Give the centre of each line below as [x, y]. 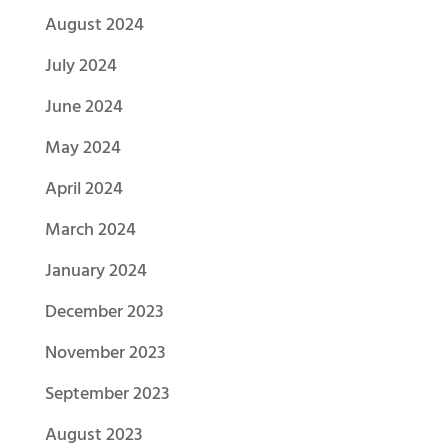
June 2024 [83, 108]
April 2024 [83, 190]
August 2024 [94, 26]
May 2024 [82, 149]
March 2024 [90, 231]
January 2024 [95, 272]
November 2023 [104, 354]
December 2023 [103, 313]
